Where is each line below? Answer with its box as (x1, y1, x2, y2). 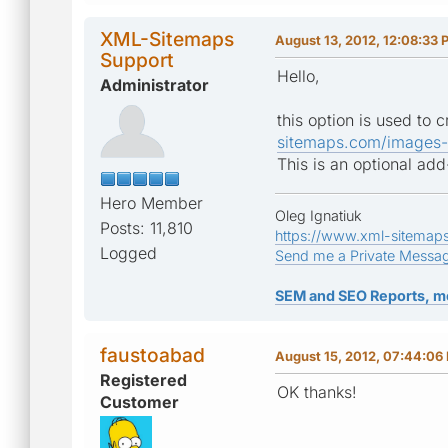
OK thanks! (277, 381, 357, 402)
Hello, (277, 65, 320, 86)
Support (100, 47, 174, 72)
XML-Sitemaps (100, 26, 234, 51)
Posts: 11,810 (100, 217, 193, 238)
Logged (100, 242, 157, 263)
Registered (100, 369, 187, 390)
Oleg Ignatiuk (275, 206, 362, 224)
